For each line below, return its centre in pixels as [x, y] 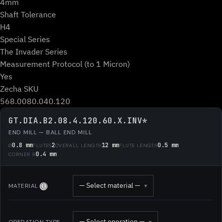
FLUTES [42, 145]
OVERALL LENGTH [78, 145]
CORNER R [22, 154]
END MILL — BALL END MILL [50, 132]
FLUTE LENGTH [139, 145]
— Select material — [110, 186]
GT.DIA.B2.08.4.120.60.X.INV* [78, 120]
